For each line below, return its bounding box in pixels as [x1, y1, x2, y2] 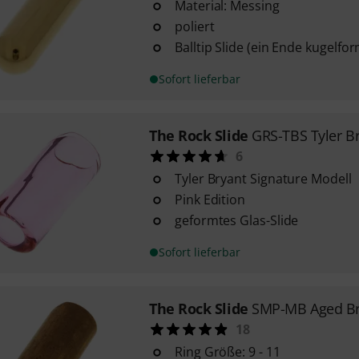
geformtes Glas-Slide [174, 212, 299, 229]
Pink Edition [174, 191, 246, 208]
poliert [174, 18, 215, 35]
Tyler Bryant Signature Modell [174, 170, 352, 188]
